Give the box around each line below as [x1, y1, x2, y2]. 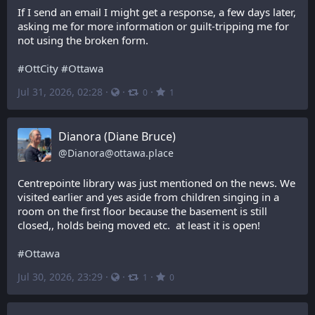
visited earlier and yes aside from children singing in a [18, 190, 279, 204]
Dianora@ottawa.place [67, 146, 174, 160]
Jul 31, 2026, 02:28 [18, 85, 103, 98]
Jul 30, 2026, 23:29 [18, 270, 103, 283]
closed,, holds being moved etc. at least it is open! [18, 218, 260, 232]
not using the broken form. [18, 33, 148, 47]
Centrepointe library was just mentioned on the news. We [18, 176, 295, 190]
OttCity [25, 61, 58, 75]
